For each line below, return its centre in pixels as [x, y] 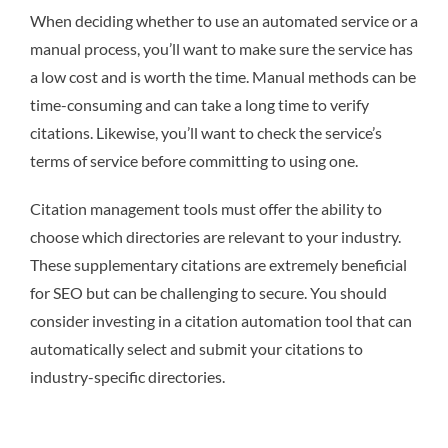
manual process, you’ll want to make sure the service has [221, 49]
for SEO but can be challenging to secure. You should [208, 293]
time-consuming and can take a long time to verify [199, 105]
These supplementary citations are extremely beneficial [218, 265]
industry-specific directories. [127, 377]
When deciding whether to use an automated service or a [224, 21]
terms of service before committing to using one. [194, 161]
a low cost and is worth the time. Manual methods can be [223, 77]
